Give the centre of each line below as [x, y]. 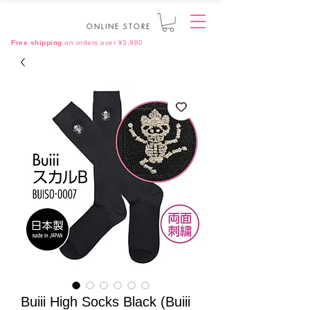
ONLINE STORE [118, 26]
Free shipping [37, 43]
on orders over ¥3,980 [102, 43]
